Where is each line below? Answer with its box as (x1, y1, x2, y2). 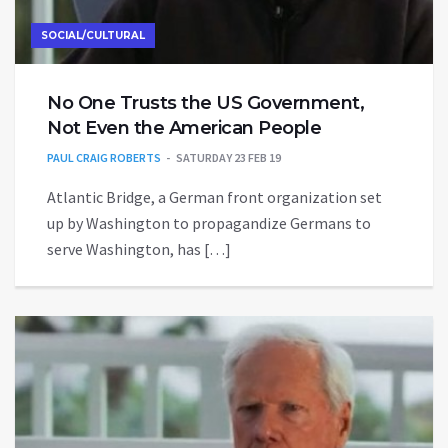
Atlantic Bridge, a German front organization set (47, 186, 382, 207)
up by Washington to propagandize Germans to (47, 212, 371, 233)
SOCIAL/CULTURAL (41, 28, 145, 42)
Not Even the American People (47, 116, 321, 139)
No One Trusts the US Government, (47, 91, 364, 114)
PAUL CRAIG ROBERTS (47, 149, 161, 165)
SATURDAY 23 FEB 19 (176, 149, 281, 165)
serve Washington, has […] (47, 238, 231, 259)
